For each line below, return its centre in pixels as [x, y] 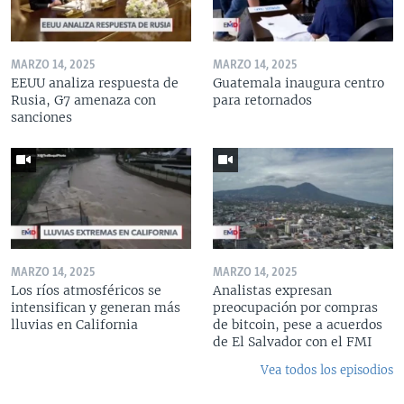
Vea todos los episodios [327, 370]
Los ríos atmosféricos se [86, 290]
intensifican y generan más [96, 308]
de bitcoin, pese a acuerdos [298, 325]
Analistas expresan [272, 290]
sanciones [41, 117]
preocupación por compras [295, 308]
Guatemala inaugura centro [298, 83]
